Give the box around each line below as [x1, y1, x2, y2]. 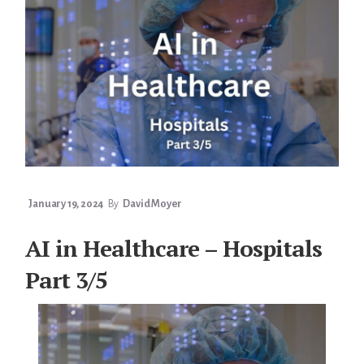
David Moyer [123, 198, 183, 210]
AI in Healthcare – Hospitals [25, 233, 323, 264]
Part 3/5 [25, 265, 108, 296]
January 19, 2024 [28, 198, 104, 210]
